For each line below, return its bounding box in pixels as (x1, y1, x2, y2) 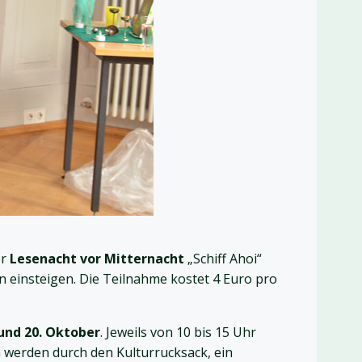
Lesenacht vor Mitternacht (10, 250, 184, 268)
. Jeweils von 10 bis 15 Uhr (100, 323, 256, 342)
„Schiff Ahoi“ (184, 250, 262, 268)
